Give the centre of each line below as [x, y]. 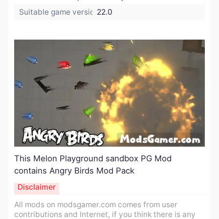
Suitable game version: [60, 12]
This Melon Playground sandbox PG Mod [93, 159]
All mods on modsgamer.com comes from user [96, 204]
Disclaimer [36, 187]
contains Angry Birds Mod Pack [74, 171]
